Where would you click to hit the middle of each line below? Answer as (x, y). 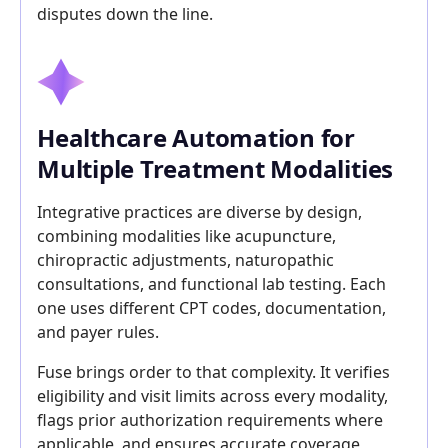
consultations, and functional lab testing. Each (211, 284)
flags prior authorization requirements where (210, 420)
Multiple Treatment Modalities (215, 168)
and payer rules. (98, 332)
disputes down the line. (125, 14)
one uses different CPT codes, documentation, (211, 308)
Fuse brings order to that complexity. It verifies (213, 372)
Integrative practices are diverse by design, (199, 212)
